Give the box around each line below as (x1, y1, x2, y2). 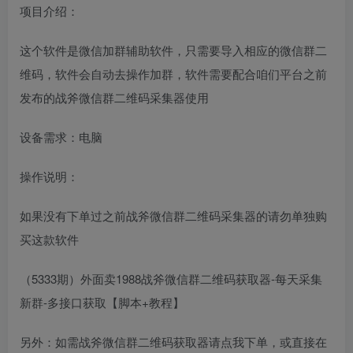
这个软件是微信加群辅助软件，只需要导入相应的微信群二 (20, 41, 327, 58)
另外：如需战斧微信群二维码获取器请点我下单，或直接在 (20, 333, 327, 350)
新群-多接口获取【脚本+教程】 (20, 293, 184, 310)
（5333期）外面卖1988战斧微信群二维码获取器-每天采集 (20, 269, 322, 287)
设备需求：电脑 (20, 128, 102, 145)
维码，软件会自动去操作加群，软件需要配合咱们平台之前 (20, 65, 327, 82)
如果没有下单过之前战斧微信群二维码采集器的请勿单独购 (20, 206, 327, 224)
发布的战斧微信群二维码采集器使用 (20, 88, 209, 106)
